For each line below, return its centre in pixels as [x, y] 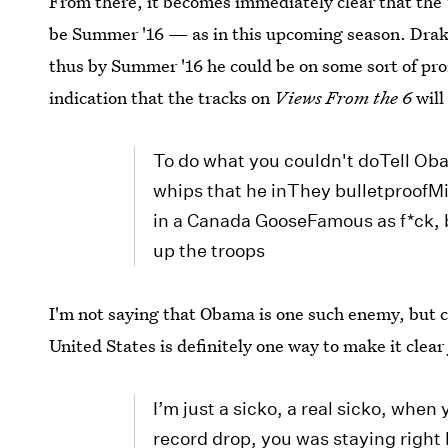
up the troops [209, 250]
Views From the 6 [341, 97]
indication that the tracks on [160, 97]
